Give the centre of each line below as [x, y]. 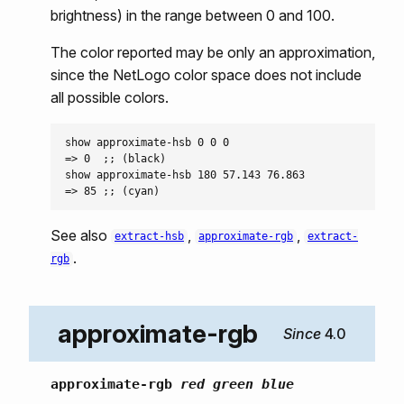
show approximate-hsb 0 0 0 [147, 142]
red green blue [237, 384]
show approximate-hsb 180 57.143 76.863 [185, 174]
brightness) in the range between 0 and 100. [193, 15]
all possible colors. [110, 97]
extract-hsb [149, 237]
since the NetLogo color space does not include [206, 74]
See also [81, 235]
